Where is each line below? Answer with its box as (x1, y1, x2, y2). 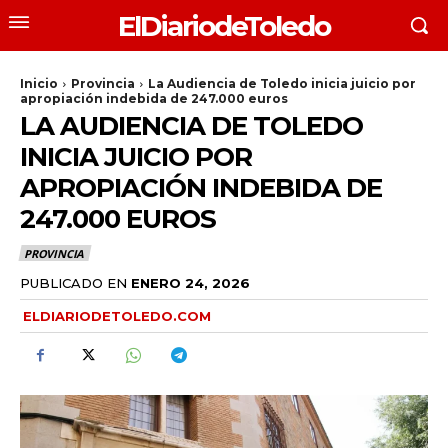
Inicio (20, 76, 58, 91)
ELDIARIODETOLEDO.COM (23, 307, 211, 324)
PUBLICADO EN (20, 274, 127, 291)
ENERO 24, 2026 (131, 274, 250, 291)
